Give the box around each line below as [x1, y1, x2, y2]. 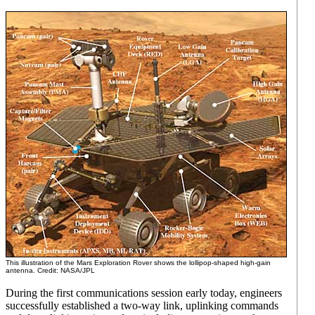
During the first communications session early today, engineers [6, 287, 282, 299]
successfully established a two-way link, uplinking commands [6, 300, 278, 311]
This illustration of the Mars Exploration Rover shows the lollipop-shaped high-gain [6, 259, 271, 266]
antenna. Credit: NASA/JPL [6, 266, 95, 274]
